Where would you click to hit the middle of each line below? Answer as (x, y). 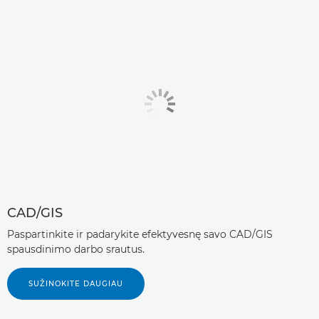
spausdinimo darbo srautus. (76, 249)
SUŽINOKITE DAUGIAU (76, 283)
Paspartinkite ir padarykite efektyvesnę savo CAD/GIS (140, 234)
